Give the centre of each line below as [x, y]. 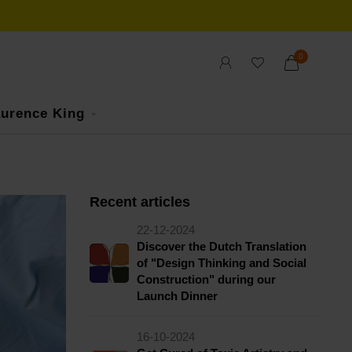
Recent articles [139, 202]
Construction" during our [206, 279]
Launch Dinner [177, 296]
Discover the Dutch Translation [221, 246]
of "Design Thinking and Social [221, 263]
